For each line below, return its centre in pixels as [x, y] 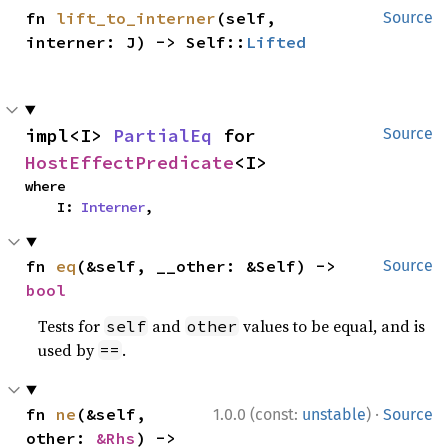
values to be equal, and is [332, 325]
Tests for [71, 325]
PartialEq [162, 135]
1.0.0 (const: [257, 414]
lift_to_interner [136, 17]
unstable [334, 414]
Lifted [276, 41]
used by [68, 349]
